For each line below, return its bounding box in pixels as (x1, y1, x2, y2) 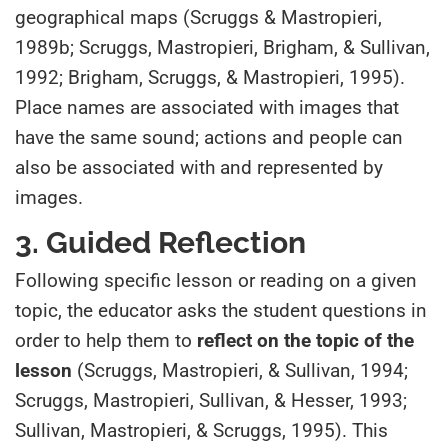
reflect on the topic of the (197, 328, 414, 352)
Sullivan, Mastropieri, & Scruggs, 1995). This (15, 418, 388, 442)
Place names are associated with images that (15, 95, 399, 119)
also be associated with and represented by (15, 155, 383, 179)
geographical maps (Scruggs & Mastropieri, (15, 5, 382, 29)
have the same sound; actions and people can (15, 125, 403, 149)
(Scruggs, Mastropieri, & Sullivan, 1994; (72, 358, 408, 382)
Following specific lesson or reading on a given (15, 268, 417, 292)
